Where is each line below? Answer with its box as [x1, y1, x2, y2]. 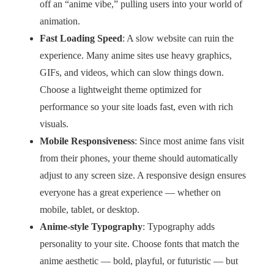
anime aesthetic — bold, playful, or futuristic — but [40, 256, 238, 266]
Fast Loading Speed [40, 33, 122, 43]
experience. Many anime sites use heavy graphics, [40, 50, 232, 61]
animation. [40, 16, 80, 26]
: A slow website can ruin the [122, 33, 234, 43]
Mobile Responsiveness [40, 136, 135, 146]
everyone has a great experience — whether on [40, 187, 221, 198]
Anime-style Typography [40, 221, 143, 232]
